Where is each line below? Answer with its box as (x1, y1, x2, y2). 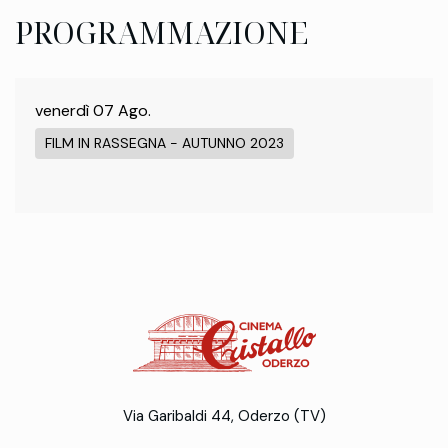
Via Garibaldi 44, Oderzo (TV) (122, 405, 326, 426)
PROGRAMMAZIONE (15, 11, 308, 53)
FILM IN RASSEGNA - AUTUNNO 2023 (45, 133, 284, 152)
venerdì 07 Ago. (35, 99, 151, 121)
